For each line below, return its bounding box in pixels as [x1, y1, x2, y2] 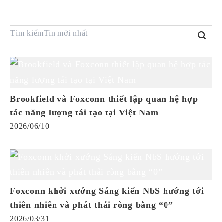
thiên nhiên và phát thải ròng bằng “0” [10, 200, 173, 210]
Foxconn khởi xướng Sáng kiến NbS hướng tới [10, 186, 204, 196]
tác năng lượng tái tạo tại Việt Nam [10, 108, 159, 117]
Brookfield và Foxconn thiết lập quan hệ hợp [10, 94, 198, 104]
